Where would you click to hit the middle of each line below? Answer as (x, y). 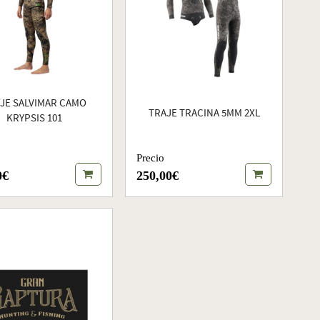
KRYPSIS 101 (34, 119)
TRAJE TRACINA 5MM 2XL (204, 114)
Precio (150, 157)
